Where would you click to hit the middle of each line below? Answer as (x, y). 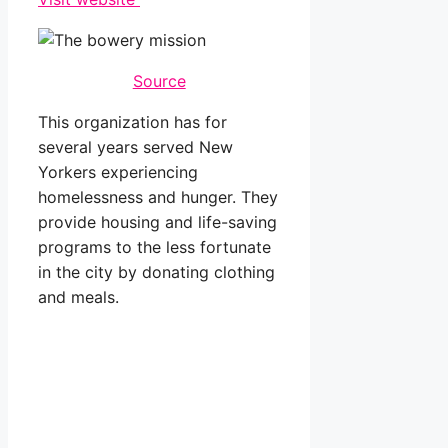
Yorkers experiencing (118, 172)
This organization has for (132, 122)
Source (159, 81)
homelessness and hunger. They (158, 197)
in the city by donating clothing (156, 272)
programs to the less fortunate (154, 247)
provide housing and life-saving (157, 222)
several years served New (135, 147)
